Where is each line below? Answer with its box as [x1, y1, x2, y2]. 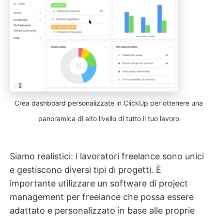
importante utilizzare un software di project [10, 178, 188, 189]
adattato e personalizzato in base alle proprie [10, 205, 195, 216]
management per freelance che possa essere [10, 192, 194, 202]
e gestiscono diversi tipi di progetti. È [10, 165, 161, 175]
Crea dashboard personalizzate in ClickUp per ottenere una [14, 99, 203, 108]
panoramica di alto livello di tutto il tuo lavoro [38, 114, 179, 123]
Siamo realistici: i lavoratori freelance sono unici [10, 151, 204, 162]
